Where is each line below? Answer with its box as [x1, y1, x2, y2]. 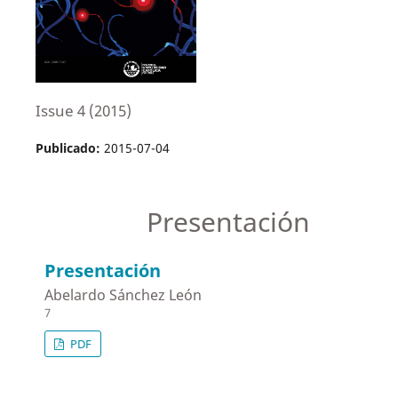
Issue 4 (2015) [35, 99, 131, 121]
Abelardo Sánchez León [44, 285, 203, 306]
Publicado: [35, 139, 104, 156]
